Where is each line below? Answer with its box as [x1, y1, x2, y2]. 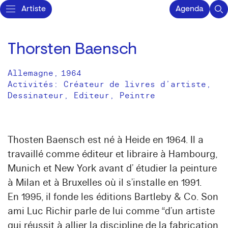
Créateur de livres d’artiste [64, 79, 206, 90]
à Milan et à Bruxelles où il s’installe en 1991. [8, 177, 202, 189]
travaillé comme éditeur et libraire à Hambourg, [8, 148, 217, 160]
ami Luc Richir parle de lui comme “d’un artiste [8, 205, 215, 217]
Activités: [8, 79, 64, 90]
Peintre [120, 91, 155, 101]
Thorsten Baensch [8, 42, 137, 58]
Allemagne [8, 68, 53, 78]
